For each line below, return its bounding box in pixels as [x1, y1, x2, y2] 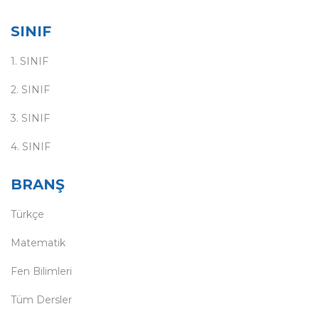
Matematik [11, 236, 66, 249]
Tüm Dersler [11, 293, 72, 306]
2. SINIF [11, 83, 50, 96]
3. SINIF [11, 112, 50, 125]
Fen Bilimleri [11, 265, 72, 278]
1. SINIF [11, 55, 48, 68]
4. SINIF [11, 140, 51, 153]
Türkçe [11, 208, 44, 221]
